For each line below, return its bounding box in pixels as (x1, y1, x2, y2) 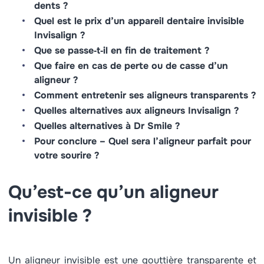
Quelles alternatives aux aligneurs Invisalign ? (34, 104, 239, 117)
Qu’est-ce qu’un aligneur (8, 181, 219, 203)
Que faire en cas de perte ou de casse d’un (34, 60, 228, 72)
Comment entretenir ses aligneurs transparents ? (34, 89, 256, 101)
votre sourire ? (34, 149, 99, 161)
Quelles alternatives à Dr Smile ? (34, 120, 180, 132)
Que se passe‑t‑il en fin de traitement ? (34, 44, 209, 57)
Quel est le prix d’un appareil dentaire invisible (34, 15, 244, 27)
